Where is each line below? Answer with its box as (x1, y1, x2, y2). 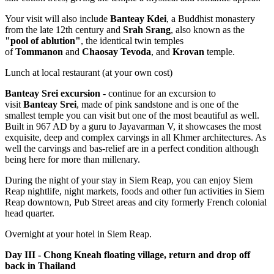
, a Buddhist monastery (166, 13, 255, 24)
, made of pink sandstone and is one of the (76, 99, 239, 110)
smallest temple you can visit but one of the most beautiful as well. (5, 110, 259, 121)
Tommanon (15, 46, 63, 57)
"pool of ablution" (5, 35, 81, 46)
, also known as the (171, 24, 245, 35)
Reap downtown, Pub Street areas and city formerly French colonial (5, 197, 267, 208)
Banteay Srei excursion (5, 88, 100, 99)
